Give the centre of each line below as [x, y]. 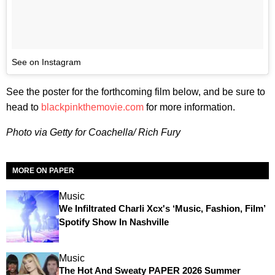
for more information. [189, 107]
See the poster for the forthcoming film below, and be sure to [136, 91]
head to [24, 107]
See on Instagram [46, 62]
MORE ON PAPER [43, 170]
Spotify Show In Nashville [114, 222]
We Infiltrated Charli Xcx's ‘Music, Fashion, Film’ [162, 208]
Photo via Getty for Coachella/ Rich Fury [93, 132]
